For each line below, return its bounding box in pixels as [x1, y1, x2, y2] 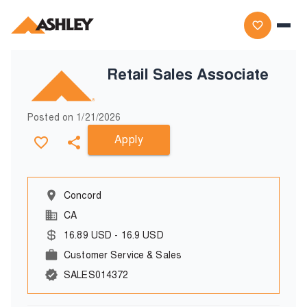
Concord [64, 188, 101, 202]
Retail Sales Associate [107, 64, 269, 85]
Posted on [27, 110, 77, 124]
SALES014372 [64, 268, 129, 282]
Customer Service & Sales [64, 248, 182, 262]
